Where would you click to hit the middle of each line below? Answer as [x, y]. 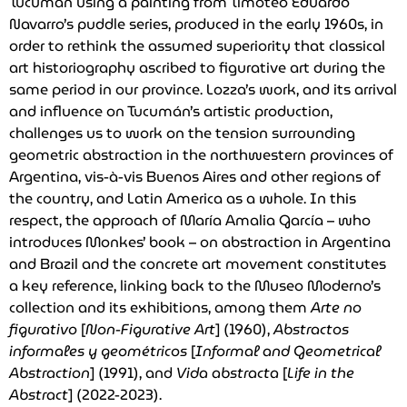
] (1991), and [133, 372]
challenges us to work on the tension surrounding [182, 133]
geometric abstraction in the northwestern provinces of [201, 154]
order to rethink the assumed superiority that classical [197, 45]
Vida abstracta [229, 372]
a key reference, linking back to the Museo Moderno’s [195, 285]
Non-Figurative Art [150, 329]
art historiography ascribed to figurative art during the [197, 67]
